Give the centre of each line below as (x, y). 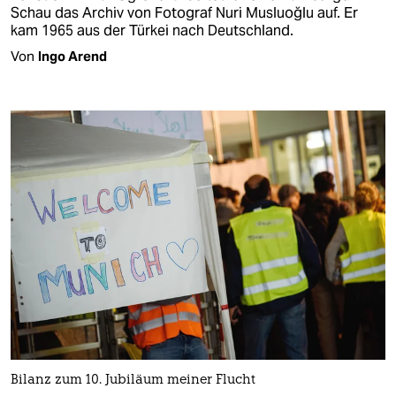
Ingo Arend (72, 56)
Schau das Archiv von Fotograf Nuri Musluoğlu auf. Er (184, 12)
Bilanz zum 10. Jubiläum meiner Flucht (133, 381)
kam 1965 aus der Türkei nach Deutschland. (152, 30)
